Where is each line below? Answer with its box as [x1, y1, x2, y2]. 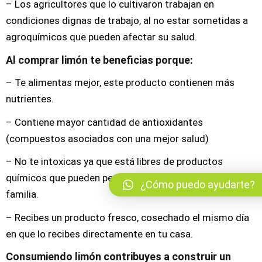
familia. [6, 188, 39, 200]
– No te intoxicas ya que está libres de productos [6, 156, 223, 167]
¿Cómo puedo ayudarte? [140, 178, 255, 191]
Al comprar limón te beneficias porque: [6, 53, 193, 66]
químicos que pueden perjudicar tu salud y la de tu [6, 172, 226, 184]
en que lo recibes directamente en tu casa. [6, 227, 193, 240]
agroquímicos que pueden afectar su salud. [6, 31, 197, 43]
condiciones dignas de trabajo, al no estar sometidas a [6, 15, 248, 26]
